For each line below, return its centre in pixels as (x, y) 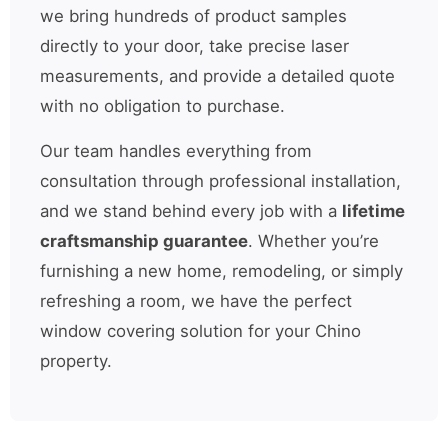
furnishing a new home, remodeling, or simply (221, 271)
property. (76, 361)
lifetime (373, 211)
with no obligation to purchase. (162, 106)
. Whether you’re (313, 241)
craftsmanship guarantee (144, 241)
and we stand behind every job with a (191, 211)
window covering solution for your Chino (200, 331)
